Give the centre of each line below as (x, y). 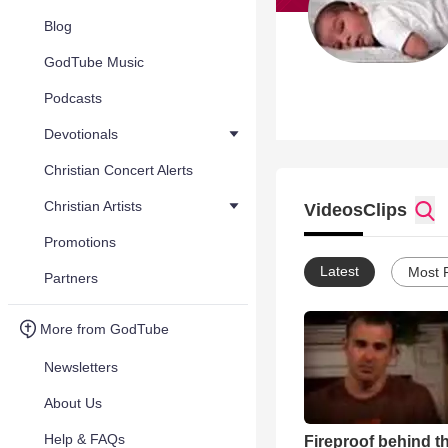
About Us (73, 403)
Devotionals (81, 134)
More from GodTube (104, 329)
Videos (333, 210)
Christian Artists (93, 206)
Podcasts (73, 98)
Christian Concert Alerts (118, 170)
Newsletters (81, 367)
